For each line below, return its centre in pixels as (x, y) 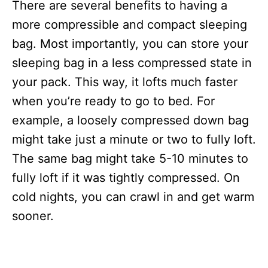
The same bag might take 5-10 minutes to (130, 159)
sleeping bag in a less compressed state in (132, 63)
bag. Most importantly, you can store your (130, 44)
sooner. (33, 216)
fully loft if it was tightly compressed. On (126, 178)
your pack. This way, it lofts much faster (125, 82)
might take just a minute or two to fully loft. (134, 139)
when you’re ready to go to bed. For (113, 101)
